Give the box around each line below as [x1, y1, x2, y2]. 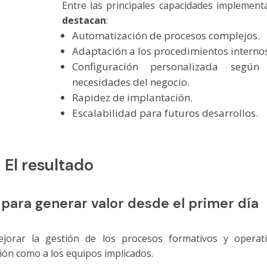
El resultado [4, 154, 94, 175]
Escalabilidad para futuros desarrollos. [72, 106, 258, 120]
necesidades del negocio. [72, 75, 190, 89]
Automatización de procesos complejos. [72, 29, 260, 43]
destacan [61, 14, 106, 27]
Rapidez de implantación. [72, 91, 193, 105]
